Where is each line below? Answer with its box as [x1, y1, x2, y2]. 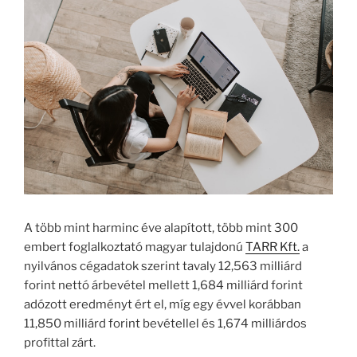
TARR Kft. [245, 239, 300, 254]
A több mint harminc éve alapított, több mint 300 [24, 220, 298, 235]
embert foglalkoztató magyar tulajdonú [24, 239, 245, 254]
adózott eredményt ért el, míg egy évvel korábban [24, 296, 301, 312]
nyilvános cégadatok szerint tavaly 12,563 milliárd [24, 258, 302, 273]
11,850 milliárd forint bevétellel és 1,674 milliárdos [24, 316, 307, 331]
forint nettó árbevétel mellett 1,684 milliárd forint [24, 277, 303, 292]
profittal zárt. [24, 335, 96, 350]
